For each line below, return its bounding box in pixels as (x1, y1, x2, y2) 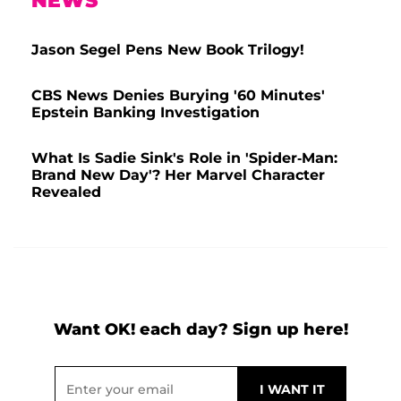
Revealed (31, 183, 101, 201)
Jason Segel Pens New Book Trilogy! (31, 41, 304, 59)
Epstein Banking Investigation (31, 104, 260, 122)
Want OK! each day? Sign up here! (53, 320, 348, 340)
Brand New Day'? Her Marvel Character (31, 166, 325, 184)
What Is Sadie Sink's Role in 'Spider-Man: (31, 149, 337, 167)
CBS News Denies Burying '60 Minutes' (31, 87, 325, 105)
